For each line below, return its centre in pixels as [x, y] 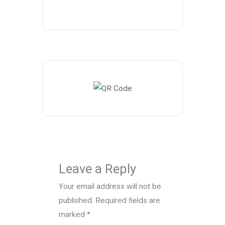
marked [73, 215]
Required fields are [128, 201]
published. [76, 201]
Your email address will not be [110, 187]
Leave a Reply [98, 169]
